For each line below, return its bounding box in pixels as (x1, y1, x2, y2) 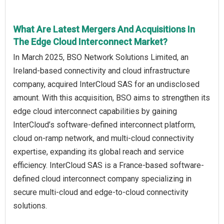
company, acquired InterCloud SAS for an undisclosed (13, 79, 199, 89)
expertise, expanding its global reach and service (13, 147, 184, 157)
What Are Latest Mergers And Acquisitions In (13, 24, 195, 35)
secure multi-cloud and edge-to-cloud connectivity (13, 187, 188, 197)
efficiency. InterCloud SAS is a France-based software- (13, 160, 204, 170)
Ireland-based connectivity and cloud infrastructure (13, 66, 190, 76)
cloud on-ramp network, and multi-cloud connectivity (13, 133, 194, 143)
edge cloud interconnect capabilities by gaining (13, 106, 177, 116)
